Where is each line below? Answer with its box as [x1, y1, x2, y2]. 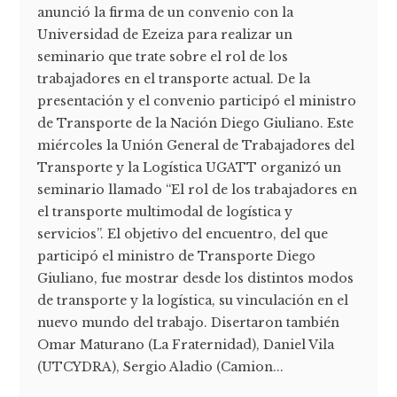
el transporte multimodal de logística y [37, 204, 293, 221]
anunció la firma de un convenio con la [37, 4, 294, 21]
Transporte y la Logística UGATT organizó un [37, 160, 342, 176]
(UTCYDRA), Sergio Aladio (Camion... [37, 359, 284, 376]
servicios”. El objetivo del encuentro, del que [37, 226, 329, 243]
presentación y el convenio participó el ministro [37, 93, 357, 110]
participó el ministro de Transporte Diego [37, 248, 316, 265]
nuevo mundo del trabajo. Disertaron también [37, 315, 340, 331]
